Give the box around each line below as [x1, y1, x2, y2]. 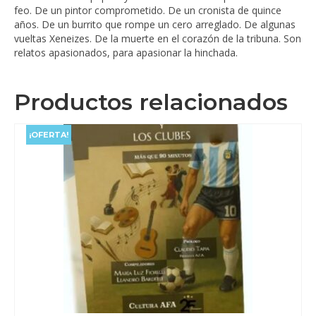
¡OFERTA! [29, 130, 68, 140]
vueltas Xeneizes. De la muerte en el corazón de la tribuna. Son [14, 32, 301, 46]
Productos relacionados [14, 88, 288, 116]
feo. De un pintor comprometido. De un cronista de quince [14, 4, 281, 18]
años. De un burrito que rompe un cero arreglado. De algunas [14, 18, 296, 32]
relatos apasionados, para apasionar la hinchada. [14, 46, 238, 60]
